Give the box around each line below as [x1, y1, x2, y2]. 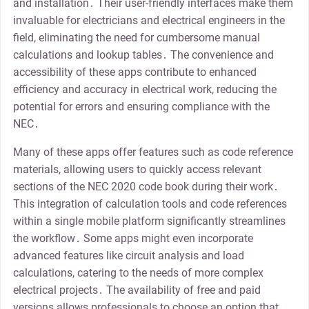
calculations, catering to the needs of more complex [12, 266, 263, 280]
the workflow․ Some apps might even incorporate [12, 232, 253, 246]
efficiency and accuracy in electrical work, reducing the [12, 83, 277, 97]
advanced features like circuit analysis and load [12, 249, 244, 263]
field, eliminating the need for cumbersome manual [12, 31, 260, 45]
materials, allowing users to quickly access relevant [12, 163, 261, 177]
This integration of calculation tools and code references [12, 197, 287, 211]
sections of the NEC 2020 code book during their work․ [12, 180, 279, 194]
